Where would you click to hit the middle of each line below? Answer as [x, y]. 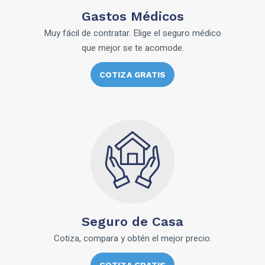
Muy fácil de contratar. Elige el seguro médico [132, 33]
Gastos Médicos [132, 16]
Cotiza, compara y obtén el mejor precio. [132, 238]
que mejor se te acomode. [132, 48]
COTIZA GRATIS [132, 75]
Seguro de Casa [132, 222]
